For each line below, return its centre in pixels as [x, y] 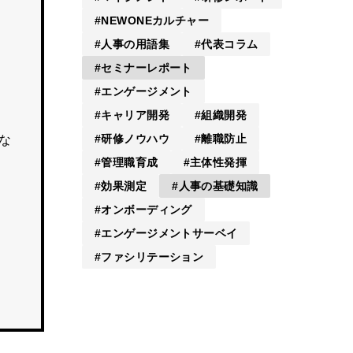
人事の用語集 [135, 44]
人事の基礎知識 [218, 186]
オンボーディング [147, 209]
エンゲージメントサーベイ [169, 233]
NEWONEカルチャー [155, 20]
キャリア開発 [135, 115]
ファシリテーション [152, 256]
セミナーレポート [147, 67]
